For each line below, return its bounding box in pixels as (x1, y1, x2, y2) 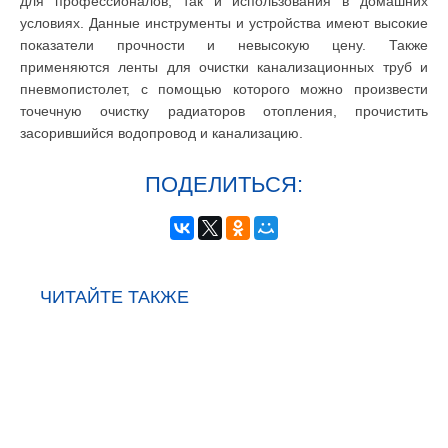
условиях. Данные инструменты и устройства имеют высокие (20, 15, 428, 32)
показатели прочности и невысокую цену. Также (20, 37, 428, 54)
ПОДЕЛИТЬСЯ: (145, 172, 303, 198)
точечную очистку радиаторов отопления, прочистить (20, 103, 428, 120)
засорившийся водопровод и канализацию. (20, 125, 303, 142)
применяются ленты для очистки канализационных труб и (20, 59, 428, 76)
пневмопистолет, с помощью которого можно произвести (20, 81, 428, 98)
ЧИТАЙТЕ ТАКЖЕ (40, 287, 189, 308)
